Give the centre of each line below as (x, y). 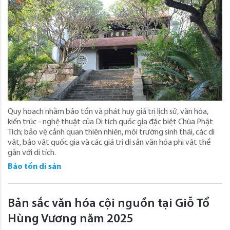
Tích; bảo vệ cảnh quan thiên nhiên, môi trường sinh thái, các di (111, 133)
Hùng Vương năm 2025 (71, 219)
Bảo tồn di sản (34, 167)
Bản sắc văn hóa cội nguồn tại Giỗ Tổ (109, 204)
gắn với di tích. (32, 153)
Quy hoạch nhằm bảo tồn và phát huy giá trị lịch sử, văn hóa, (108, 112)
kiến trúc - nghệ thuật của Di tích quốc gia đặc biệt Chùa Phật (110, 122)
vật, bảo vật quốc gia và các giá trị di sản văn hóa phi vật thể (109, 143)
